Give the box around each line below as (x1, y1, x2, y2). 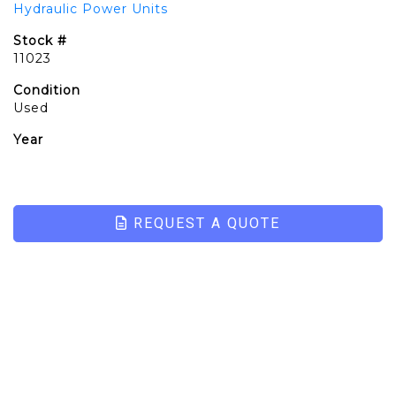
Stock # (13, 33, 67, 49)
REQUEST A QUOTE (128, 215, 280, 232)
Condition (13, 82, 80, 98)
